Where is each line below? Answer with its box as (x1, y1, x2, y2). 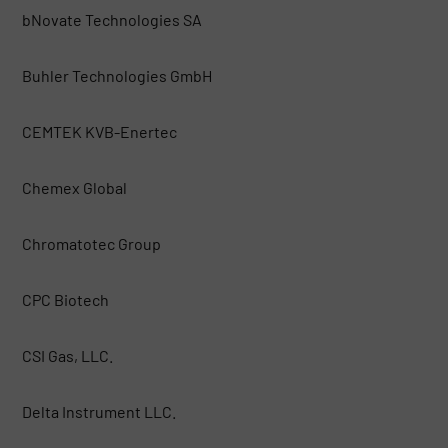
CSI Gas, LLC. (21, 345, 113, 365)
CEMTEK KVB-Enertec (21, 121, 177, 141)
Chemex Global (21, 177, 127, 197)
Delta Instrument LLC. (21, 401, 176, 421)
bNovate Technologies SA (21, 9, 202, 29)
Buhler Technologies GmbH (21, 65, 212, 85)
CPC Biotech (21, 289, 109, 309)
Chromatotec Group (21, 233, 161, 253)
